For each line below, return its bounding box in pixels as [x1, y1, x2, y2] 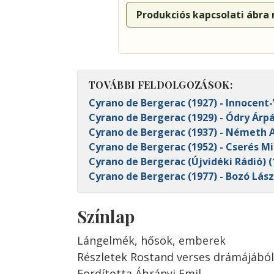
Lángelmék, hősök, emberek [77, 233, 226, 248]
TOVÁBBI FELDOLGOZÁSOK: [89, 78, 233, 91]
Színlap [77, 205, 135, 228]
